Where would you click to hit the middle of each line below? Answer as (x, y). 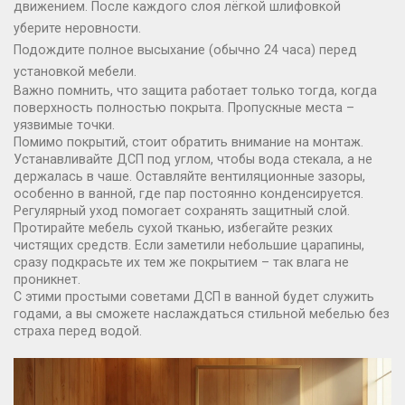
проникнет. (47, 279)
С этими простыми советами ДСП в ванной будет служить (194, 297)
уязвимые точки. (64, 125)
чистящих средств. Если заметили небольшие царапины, (189, 245)
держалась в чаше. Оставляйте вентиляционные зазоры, (189, 176)
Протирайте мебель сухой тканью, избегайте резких (173, 228)
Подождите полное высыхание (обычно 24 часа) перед (185, 50)
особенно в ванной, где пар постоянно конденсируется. (188, 193)
